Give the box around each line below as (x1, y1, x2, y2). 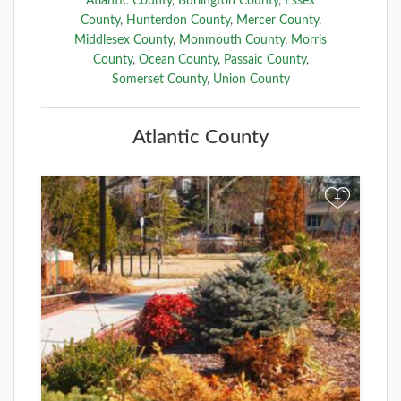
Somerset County (111, 73, 207, 86)
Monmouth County (179, 34, 285, 47)
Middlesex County (74, 34, 173, 47)
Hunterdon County (125, 14, 230, 27)
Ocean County (138, 54, 218, 66)
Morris (291, 34, 327, 47)
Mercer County (235, 14, 319, 27)
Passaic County (223, 54, 306, 66)
